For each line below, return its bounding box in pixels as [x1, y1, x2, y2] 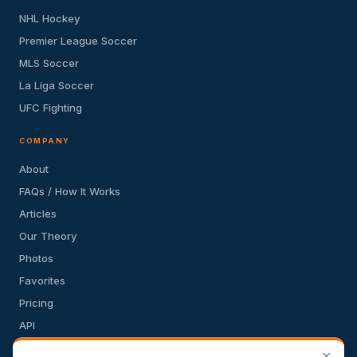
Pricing [19, 296, 53, 309]
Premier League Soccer [19, 33, 137, 47]
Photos [19, 251, 53, 265]
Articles [19, 206, 57, 220]
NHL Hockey [19, 11, 80, 25]
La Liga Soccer [19, 78, 94, 92]
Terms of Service [19, 340, 105, 354]
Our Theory [19, 229, 77, 242]
